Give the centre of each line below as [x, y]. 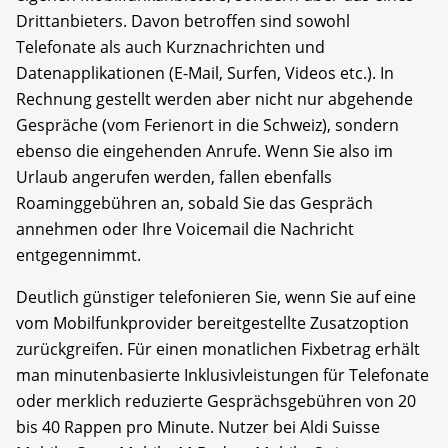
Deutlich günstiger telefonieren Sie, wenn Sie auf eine [216, 296]
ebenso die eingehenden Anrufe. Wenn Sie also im [204, 150]
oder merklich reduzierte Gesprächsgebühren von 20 [216, 400]
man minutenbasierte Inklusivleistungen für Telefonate [222, 374]
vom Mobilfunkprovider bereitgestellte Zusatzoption [212, 322]
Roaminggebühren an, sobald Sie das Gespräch [194, 202]
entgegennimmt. [78, 254]
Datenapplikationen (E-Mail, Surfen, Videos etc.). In [205, 72]
